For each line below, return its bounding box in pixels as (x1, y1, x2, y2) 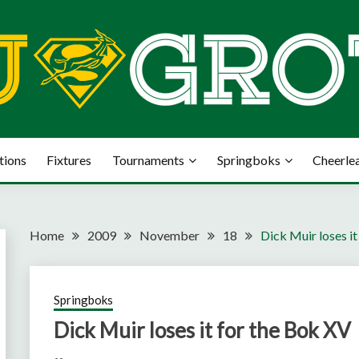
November (139, 228, 200, 243)
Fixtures (46, 152, 92, 167)
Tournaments (112, 152, 184, 167)
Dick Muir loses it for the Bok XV (54, 317, 352, 343)
